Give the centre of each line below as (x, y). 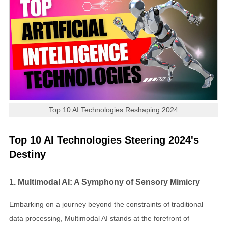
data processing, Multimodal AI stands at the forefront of (99, 219)
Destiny (27, 154)
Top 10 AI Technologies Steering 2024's (104, 140)
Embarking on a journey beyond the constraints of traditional (106, 204)
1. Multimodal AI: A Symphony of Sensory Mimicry (105, 181)
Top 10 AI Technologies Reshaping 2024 (114, 110)
